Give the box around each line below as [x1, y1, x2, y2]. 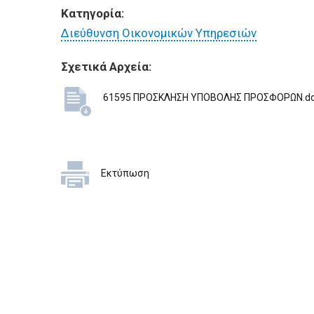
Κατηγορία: [61, 6, 127, 20]
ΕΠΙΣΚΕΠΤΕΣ [13, 41, 72, 54]
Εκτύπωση [101, 168, 149, 179]
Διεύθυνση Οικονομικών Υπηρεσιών [61, 26, 257, 40]
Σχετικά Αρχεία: [61, 60, 151, 74]
